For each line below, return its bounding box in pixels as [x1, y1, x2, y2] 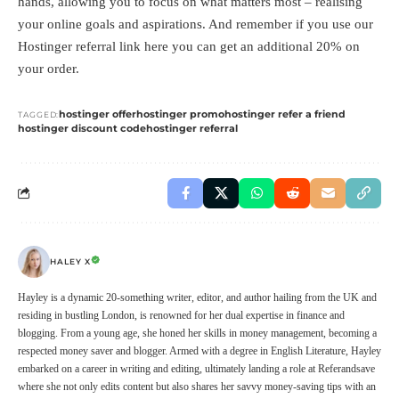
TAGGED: [18, 109, 60, 119]
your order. [18, 61, 79, 76]
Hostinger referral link [18, 38, 144, 53]
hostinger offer [59, 107, 137, 120]
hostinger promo [136, 107, 225, 120]
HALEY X [50, 256, 91, 267]
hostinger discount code [18, 121, 146, 134]
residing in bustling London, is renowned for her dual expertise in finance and [18, 308, 345, 322]
